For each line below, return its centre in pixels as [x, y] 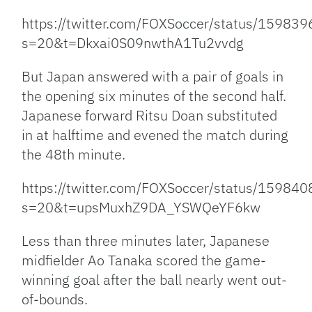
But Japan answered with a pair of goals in [153, 77]
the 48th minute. [74, 155]
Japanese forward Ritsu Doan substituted [150, 116]
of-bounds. [55, 299]
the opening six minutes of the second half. [154, 96]
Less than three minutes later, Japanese [146, 241]
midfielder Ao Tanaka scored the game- [144, 260]
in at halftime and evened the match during [155, 135]
